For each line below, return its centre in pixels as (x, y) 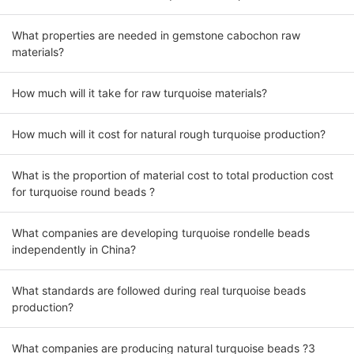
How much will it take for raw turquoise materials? (139, 93)
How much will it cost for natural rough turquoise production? (169, 134)
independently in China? (74, 250)
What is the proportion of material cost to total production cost (173, 175)
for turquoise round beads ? (83, 192)
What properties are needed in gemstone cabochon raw (156, 36)
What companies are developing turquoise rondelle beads (161, 233)
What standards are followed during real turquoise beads (159, 291)
